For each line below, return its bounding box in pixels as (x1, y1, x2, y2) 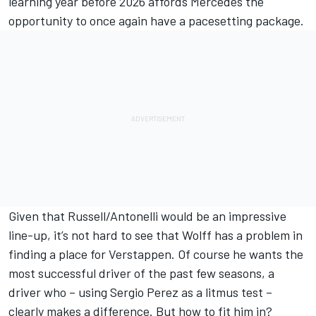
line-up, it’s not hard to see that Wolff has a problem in (8, 227, 303, 243)
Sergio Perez (110, 284, 178, 300)
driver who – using (8, 284, 110, 300)
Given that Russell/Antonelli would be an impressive (8, 208, 286, 224)
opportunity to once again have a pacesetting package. (8, 13, 304, 29)
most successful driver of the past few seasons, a (8, 265, 274, 281)
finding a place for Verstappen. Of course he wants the (8, 246, 303, 262)
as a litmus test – (178, 284, 272, 300)
